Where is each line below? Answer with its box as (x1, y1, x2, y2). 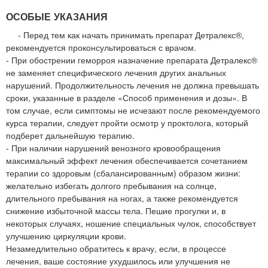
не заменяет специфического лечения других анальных (6, 66, 226, 79)
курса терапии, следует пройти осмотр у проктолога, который (6, 117, 248, 129)
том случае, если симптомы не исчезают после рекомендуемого (6, 104, 260, 117)
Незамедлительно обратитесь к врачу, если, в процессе (6, 242, 226, 255)
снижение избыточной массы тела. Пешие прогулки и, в (6, 205, 226, 217)
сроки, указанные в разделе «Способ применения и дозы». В (6, 92, 247, 104)
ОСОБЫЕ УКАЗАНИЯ (6, 9, 108, 23)
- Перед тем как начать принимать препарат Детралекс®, (18, 29, 244, 41)
